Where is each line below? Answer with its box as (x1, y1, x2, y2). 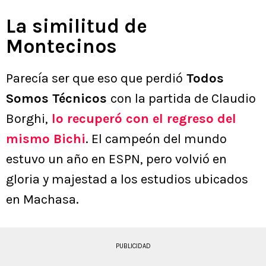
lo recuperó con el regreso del (48, 111, 236, 127)
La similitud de (6, 15, 147, 38)
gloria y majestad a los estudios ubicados (6, 172, 248, 188)
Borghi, (6, 111, 48, 127)
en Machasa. (6, 192, 79, 208)
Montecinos (6, 35, 117, 58)
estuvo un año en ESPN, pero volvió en (6, 151, 227, 167)
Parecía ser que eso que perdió (6, 71, 183, 87)
